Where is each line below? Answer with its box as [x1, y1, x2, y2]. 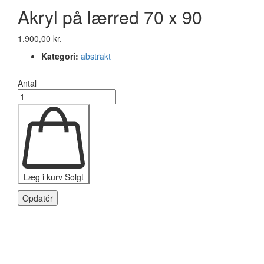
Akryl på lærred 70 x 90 [18, 4, 202, 29]
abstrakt [81, 49, 111, 62]
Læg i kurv [24, 170, 65, 183]
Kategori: [41, 49, 78, 62]
